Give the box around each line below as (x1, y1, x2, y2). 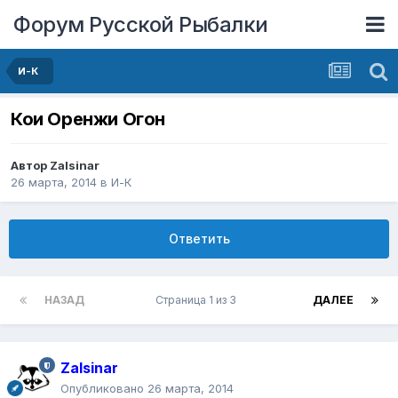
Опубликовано (60, 381, 147, 396)
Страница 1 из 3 (155, 293, 242, 307)
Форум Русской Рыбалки (13, 11, 268, 37)
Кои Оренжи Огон (11, 108, 165, 131)
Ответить (168, 231, 230, 247)
